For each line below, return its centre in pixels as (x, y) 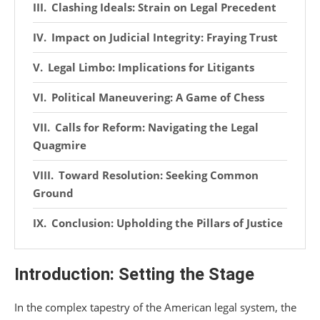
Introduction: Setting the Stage (134, 274)
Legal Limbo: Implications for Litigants (151, 67)
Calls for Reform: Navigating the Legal (157, 127)
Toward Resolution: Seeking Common (159, 175)
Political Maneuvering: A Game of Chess (158, 97)
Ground (53, 192)
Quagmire (60, 145)
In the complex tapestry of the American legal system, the (155, 307)
